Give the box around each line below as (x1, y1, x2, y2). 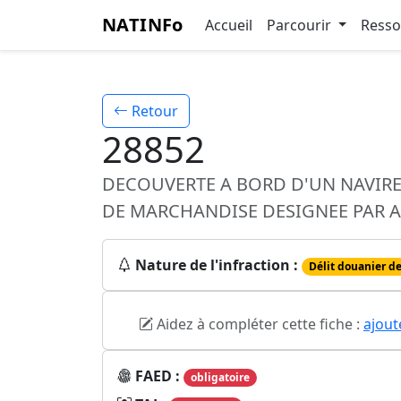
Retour (128, 101, 178, 121)
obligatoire (190, 370, 250, 386)
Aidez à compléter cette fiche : (153, 314, 363, 335)
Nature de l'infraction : (135, 255, 298, 275)
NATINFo (102, 13, 183, 37)
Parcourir (266, 15, 335, 35)
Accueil (204, 15, 252, 35)
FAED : (135, 366, 183, 387)
